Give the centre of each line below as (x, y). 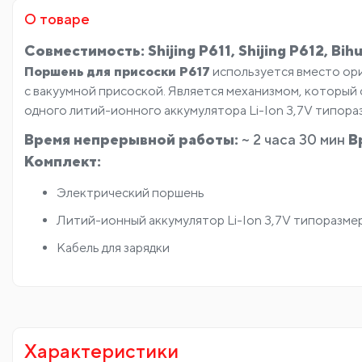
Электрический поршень (130, 192)
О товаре (57, 19)
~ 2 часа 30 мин (295, 139)
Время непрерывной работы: (133, 139)
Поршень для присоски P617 (117, 71)
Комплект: (63, 161)
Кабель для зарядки (113, 247)
